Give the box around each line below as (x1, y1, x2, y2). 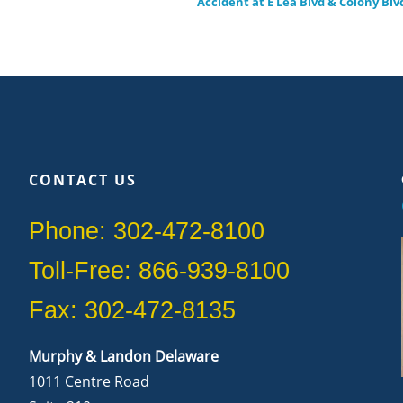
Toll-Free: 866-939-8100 (29, 256, 291, 284)
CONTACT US (29, 169, 138, 190)
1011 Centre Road (29, 371, 150, 391)
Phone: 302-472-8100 (29, 217, 265, 245)
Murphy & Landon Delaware (29, 345, 219, 366)
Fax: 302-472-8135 (29, 296, 237, 324)
